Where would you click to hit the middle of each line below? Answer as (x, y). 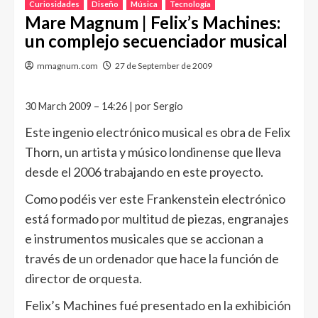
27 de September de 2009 (164, 66)
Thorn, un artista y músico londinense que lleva (153, 152)
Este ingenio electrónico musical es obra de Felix (158, 132)
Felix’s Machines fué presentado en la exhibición (158, 305)
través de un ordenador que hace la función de (152, 258)
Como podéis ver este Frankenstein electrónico (155, 199)
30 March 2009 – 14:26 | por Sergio (104, 106)
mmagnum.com (67, 66)
